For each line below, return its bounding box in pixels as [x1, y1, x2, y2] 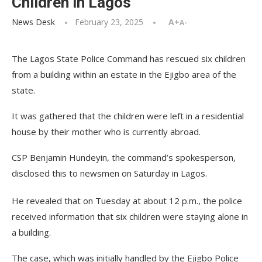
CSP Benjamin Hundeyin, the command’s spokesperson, [12, 151, 236, 163]
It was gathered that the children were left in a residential [12, 110, 244, 122]
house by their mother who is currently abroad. [12, 126, 201, 137]
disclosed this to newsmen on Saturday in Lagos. [12, 167, 207, 179]
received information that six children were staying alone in [12, 211, 248, 222]
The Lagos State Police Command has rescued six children [12, 53, 246, 64]
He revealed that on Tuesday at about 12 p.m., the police [12, 195, 242, 206]
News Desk [12, 16, 55, 27]
